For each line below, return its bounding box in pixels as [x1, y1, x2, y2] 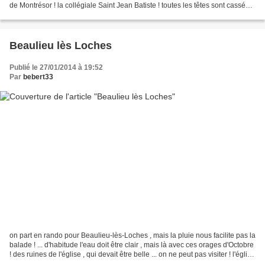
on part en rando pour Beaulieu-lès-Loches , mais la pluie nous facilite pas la [9, 231, 256, 240]
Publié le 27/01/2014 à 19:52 [9, 63, 103, 72]
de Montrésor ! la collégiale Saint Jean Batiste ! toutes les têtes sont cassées [9, 1, 253, 10]
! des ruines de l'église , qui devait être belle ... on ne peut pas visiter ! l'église [9, 250, 255, 258]
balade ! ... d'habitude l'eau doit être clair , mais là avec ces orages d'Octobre [9, 240, 254, 249]
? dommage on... [9, 11, 63, 20]
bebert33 [23, 73, 53, 82]
